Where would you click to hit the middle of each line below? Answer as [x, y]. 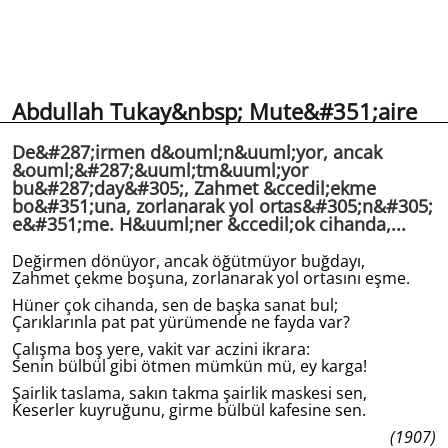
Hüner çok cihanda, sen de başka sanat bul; [175, 305]
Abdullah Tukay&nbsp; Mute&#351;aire [214, 111]
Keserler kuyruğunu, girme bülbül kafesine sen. [189, 410]
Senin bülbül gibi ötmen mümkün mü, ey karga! [189, 366]
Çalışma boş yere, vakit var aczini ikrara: [161, 349]
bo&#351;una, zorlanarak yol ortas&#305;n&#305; [222, 206]
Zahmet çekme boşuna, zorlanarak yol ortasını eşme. [211, 278]
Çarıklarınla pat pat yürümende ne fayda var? [181, 322]
